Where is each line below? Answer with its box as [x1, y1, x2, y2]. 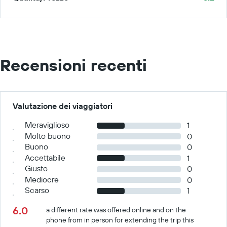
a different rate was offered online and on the [46, 205, 186, 214]
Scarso [25, 185, 49, 195]
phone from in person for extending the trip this [46, 215, 194, 224]
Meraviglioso [25, 120, 69, 130]
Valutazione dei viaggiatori [13, 101, 112, 111]
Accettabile [25, 152, 65, 163]
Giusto [25, 163, 48, 173]
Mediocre [25, 174, 59, 184]
